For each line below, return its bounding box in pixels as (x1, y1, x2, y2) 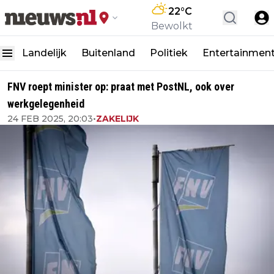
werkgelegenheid (7, 97, 84, 110)
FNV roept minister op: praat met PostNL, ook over (7, 80, 234, 93)
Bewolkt (151, 20, 193, 32)
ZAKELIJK (96, 113, 139, 124)
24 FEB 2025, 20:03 (7, 113, 93, 124)
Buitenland (81, 47, 135, 59)
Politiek (150, 47, 188, 59)
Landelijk (22, 47, 67, 59)
